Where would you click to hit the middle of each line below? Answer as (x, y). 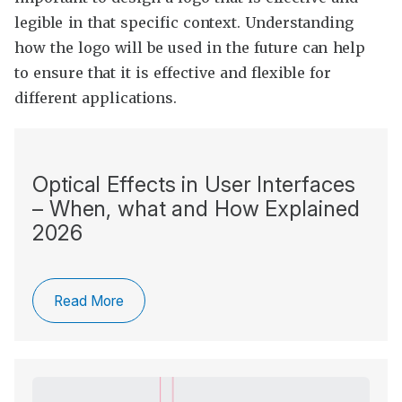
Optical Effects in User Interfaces (194, 185)
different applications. (96, 98)
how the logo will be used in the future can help (190, 48)
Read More (89, 301)
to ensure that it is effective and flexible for (173, 73)
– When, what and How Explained (196, 209)
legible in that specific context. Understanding (184, 23)
